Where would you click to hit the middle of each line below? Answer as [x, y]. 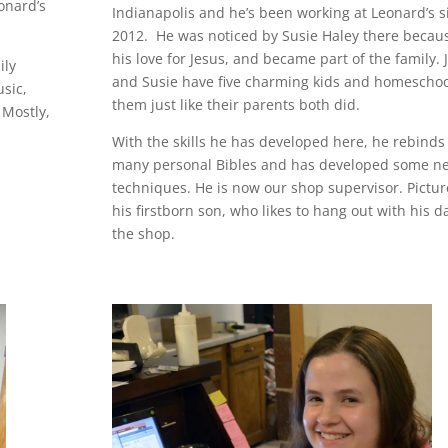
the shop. [143, 234]
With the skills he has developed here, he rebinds [278, 142]
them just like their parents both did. [235, 105]
